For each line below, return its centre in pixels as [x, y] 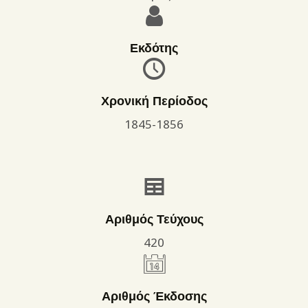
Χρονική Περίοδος [154, 101]
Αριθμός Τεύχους [154, 219]
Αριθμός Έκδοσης [154, 296]
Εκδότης [154, 48]
